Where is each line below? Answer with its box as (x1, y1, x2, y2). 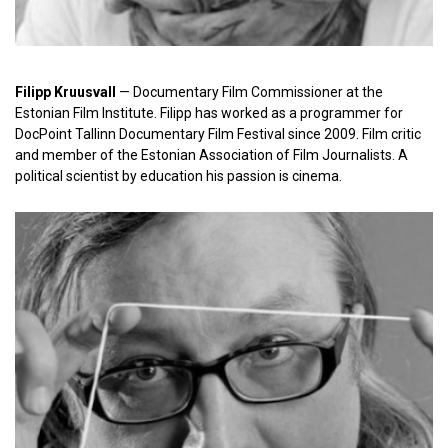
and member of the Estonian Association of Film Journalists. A (15, 147, 408, 163)
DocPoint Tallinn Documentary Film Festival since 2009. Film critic (15, 126, 421, 142)
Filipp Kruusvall (15, 84, 116, 100)
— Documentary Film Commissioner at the (116, 84, 383, 100)
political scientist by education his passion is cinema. (15, 168, 342, 184)
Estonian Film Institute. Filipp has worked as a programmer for (15, 105, 403, 121)
